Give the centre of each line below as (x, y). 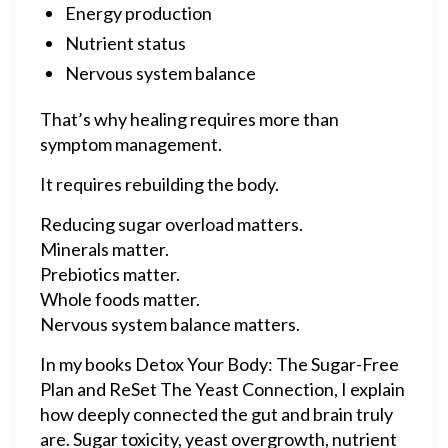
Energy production (138, 13)
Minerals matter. (104, 249)
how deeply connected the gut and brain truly (216, 414)
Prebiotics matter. (110, 274)
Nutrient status (125, 43)
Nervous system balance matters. (170, 324)
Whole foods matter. (120, 299)
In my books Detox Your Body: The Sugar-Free (219, 364)
